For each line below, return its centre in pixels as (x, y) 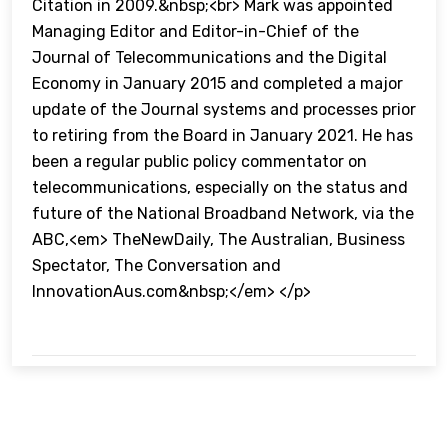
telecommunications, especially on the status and (220, 188)
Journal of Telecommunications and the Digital (209, 58)
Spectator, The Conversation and (156, 266)
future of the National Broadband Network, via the (223, 214)
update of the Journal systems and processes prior (224, 110)
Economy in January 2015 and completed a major (217, 84)
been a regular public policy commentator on (199, 162)
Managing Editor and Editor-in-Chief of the (195, 32)
